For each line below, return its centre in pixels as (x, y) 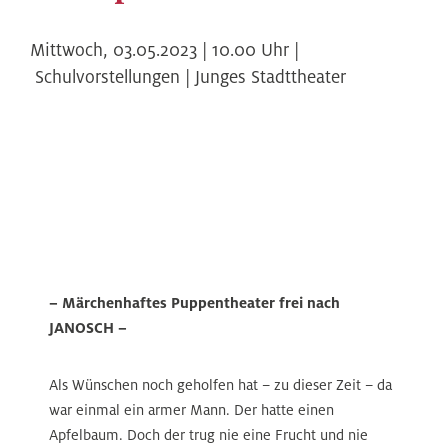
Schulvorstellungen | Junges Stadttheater (190, 76)
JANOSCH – (87, 327)
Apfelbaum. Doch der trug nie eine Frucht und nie (208, 434)
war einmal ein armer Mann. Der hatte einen (191, 409)
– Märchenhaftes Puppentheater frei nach (194, 302)
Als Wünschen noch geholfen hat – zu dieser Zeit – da (220, 384)
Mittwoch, (71, 49)
